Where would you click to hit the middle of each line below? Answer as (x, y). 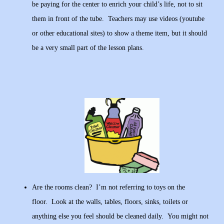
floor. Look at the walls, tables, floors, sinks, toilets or (110, 202)
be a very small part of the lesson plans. (88, 48)
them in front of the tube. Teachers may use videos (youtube (118, 19)
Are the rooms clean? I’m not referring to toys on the (108, 187)
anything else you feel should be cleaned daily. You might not (120, 216)
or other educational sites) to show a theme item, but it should (119, 33)
